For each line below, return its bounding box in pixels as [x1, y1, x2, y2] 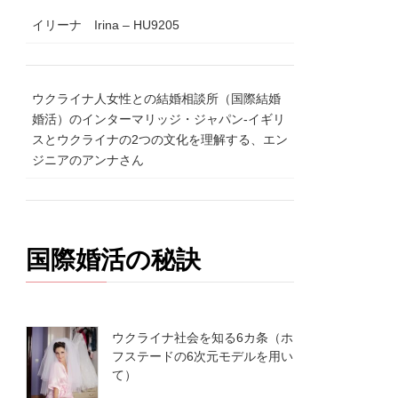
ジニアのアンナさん [32, 152, 145, 167]
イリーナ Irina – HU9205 [32, 17, 180, 32]
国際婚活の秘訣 [26, 245, 202, 274]
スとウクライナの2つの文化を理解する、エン [32, 131, 289, 147]
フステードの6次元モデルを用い [112, 348, 294, 363]
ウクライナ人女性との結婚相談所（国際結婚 [32, 91, 282, 106]
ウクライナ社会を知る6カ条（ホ [112, 330, 294, 345]
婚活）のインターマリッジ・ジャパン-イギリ [32, 111, 286, 126]
